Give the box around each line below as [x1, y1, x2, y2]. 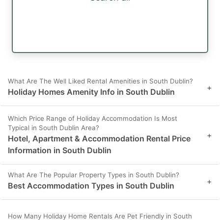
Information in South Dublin [8, 145, 111, 156]
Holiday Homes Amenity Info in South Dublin [8, 87, 175, 97]
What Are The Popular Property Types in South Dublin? [8, 171, 179, 179]
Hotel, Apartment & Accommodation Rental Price [8, 134, 191, 144]
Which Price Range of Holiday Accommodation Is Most [8, 114, 177, 123]
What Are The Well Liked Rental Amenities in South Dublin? [8, 77, 193, 85]
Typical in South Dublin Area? [8, 124, 99, 132]
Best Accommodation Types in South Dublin [8, 181, 174, 191]
